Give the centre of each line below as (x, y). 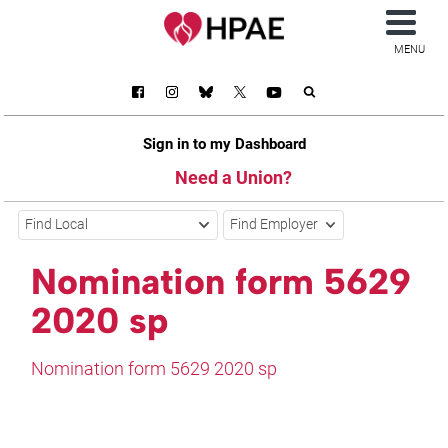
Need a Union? (233, 177)
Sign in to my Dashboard (224, 143)
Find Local (57, 225)
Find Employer (274, 225)
